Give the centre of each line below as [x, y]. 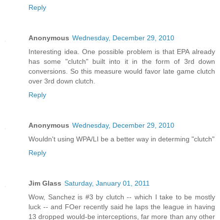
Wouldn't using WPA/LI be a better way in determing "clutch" [122, 139]
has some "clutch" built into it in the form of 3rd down [122, 62]
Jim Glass [45, 183]
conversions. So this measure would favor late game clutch [122, 71]
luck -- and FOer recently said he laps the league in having [122, 207]
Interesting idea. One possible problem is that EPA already [122, 52]
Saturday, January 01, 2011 [107, 183]
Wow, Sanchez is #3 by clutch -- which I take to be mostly [122, 197]
